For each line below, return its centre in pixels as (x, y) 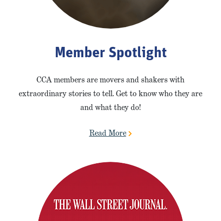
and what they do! (110, 108)
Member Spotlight (110, 54)
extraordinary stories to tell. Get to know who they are (110, 94)
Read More (108, 133)
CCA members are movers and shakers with (110, 80)
